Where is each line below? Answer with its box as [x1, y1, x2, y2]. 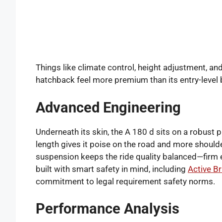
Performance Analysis [36, 200, 179, 218]
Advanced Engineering [36, 99, 181, 116]
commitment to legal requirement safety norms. [36, 176, 215, 186]
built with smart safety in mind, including [36, 164, 188, 174]
